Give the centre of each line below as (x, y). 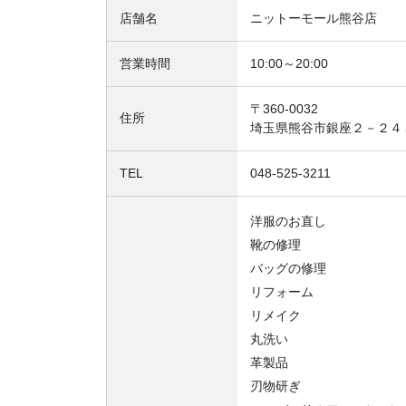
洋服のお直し (288, 222)
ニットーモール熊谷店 (314, 19)
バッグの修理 (288, 269)
